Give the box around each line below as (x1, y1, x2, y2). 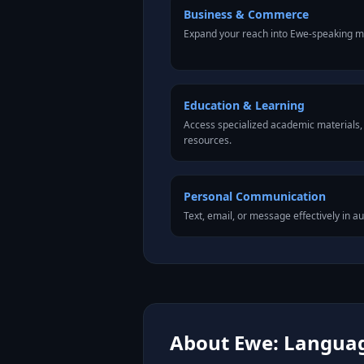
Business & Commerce (184, 6, 309, 22)
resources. (184, 133, 232, 147)
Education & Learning (184, 97, 305, 113)
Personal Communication (184, 188, 326, 204)
